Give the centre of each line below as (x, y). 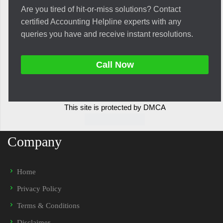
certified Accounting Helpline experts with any (101, 21)
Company (35, 142)
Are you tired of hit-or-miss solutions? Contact (101, 9)
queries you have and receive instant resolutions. (107, 34)
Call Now (115, 64)
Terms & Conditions (48, 206)
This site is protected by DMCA (115, 107)
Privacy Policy (39, 189)
